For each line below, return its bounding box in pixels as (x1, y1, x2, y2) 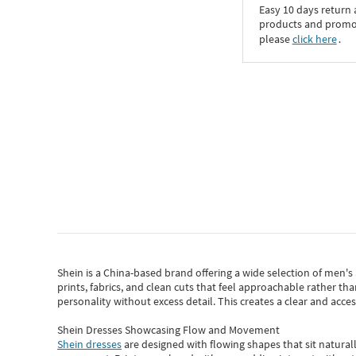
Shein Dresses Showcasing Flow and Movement (57, 323, 280, 337)
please (258, 32, 292, 47)
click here (292, 32, 337, 47)
